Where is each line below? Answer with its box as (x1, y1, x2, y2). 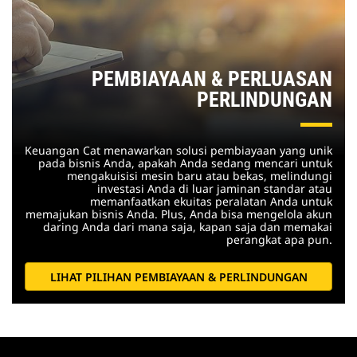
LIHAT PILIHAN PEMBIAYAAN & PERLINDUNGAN (49, 269, 308, 284)
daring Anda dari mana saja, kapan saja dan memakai (43, 219, 332, 235)
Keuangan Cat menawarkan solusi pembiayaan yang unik (25, 143, 332, 159)
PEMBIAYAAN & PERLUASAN (92, 67, 332, 92)
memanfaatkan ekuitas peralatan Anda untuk (90, 194, 332, 210)
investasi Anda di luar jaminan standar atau (97, 181, 332, 197)
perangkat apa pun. (226, 232, 332, 248)
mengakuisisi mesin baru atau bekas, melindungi (67, 168, 332, 184)
